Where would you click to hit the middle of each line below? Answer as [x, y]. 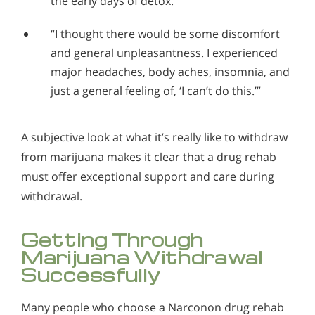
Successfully [91, 274]
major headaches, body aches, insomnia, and [170, 71]
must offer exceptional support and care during [148, 176]
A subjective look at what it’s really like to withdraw [154, 137]
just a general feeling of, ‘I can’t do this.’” [156, 90]
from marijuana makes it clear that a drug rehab [149, 156]
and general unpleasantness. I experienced [164, 52]
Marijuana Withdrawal [142, 257]
